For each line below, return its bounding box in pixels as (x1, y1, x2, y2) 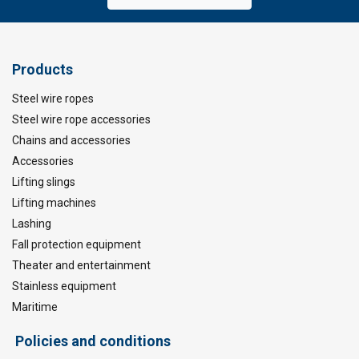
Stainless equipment (12, 279, 116, 292)
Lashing (12, 216, 51, 230)
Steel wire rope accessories (12, 112, 151, 126)
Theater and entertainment (12, 258, 151, 272)
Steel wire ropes (12, 91, 94, 105)
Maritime (12, 300, 58, 313)
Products (12, 60, 73, 78)
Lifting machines (12, 196, 96, 209)
